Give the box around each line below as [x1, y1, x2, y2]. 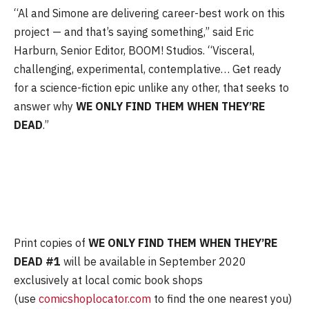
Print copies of [14, 235, 88, 250]
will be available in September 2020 [61, 254, 246, 268]
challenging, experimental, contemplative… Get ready [14, 61, 281, 76]
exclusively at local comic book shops [14, 272, 203, 287]
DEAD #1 [14, 254, 61, 268]
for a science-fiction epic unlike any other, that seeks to [14, 80, 289, 94]
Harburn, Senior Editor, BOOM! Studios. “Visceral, [14, 43, 255, 57]
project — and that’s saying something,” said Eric [14, 24, 254, 39]
